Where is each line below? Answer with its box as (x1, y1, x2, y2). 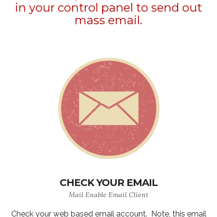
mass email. (75, 13, 142, 27)
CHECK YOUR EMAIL (60, 177, 157, 188)
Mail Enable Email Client (69, 190, 148, 199)
